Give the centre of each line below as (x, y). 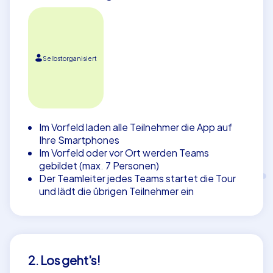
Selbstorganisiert (69, 58)
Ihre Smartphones (79, 140)
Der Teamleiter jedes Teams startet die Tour (137, 179)
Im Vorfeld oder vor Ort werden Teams (124, 153)
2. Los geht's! (64, 260)
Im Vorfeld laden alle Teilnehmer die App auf (135, 127)
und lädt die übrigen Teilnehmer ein (116, 191)
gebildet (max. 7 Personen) (99, 166)
